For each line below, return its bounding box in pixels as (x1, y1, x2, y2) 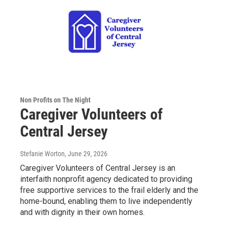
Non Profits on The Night (20, 96, 90, 104)
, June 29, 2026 (65, 150, 107, 158)
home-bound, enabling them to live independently (20, 196, 192, 206)
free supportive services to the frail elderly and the (20, 185, 198, 195)
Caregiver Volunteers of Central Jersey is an (20, 163, 175, 173)
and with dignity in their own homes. (20, 207, 145, 217)
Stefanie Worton (20, 150, 65, 158)
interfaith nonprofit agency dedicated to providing (20, 174, 192, 184)
